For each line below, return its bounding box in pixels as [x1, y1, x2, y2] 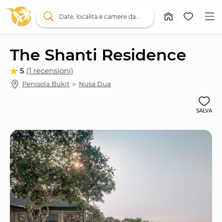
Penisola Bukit [22, 80, 69, 88]
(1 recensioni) [26, 66, 73, 76]
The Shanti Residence [10, 45, 186, 64]
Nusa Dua [79, 80, 111, 88]
